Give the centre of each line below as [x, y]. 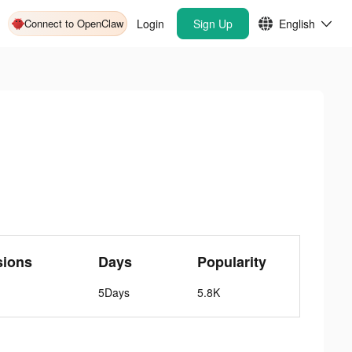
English [297, 24]
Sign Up [213, 24]
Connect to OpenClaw [74, 23]
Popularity [232, 262]
